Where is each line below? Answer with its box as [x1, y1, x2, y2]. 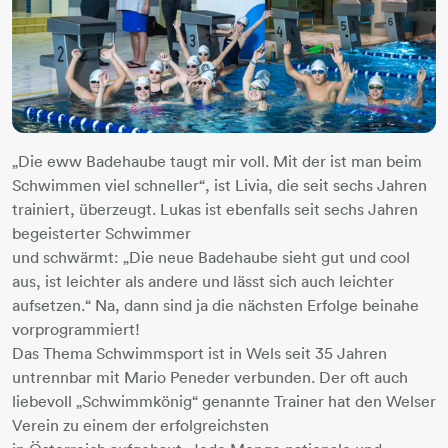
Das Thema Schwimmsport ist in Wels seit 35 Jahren [12, 343, 387, 363]
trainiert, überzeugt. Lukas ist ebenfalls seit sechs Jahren [12, 199, 418, 219]
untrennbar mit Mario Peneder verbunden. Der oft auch [12, 367, 408, 387]
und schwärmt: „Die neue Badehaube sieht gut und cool [12, 247, 410, 267]
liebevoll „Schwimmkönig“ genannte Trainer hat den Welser [12, 391, 436, 411]
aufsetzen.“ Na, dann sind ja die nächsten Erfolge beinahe [12, 295, 419, 315]
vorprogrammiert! [12, 319, 140, 339]
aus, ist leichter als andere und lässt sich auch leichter [12, 271, 394, 291]
